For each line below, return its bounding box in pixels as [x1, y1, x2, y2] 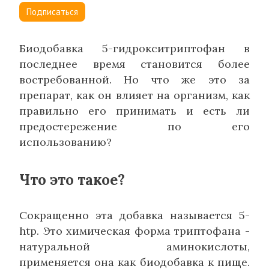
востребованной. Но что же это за [19, 73, 250, 86]
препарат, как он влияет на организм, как [19, 88, 250, 102]
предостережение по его [19, 119, 250, 133]
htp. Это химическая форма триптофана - [19, 224, 250, 238]
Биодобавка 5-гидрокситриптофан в [19, 41, 250, 55]
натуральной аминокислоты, [19, 240, 250, 253]
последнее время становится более [19, 57, 250, 71]
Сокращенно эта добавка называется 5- [19, 208, 250, 222]
